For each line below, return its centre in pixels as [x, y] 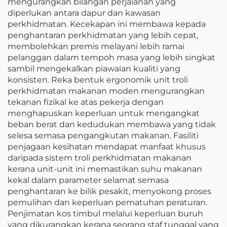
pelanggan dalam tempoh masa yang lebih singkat [111, 57]
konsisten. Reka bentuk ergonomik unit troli [98, 80]
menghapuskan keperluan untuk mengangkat [104, 113]
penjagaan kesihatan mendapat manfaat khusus [107, 146]
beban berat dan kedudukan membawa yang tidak [112, 124]
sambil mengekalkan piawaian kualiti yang [94, 68]
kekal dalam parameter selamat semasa [88, 180]
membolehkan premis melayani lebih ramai [96, 46]
